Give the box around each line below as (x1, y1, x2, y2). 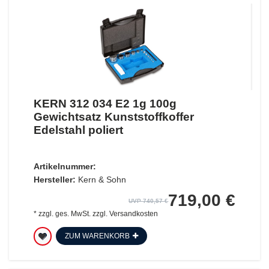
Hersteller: (33, 174, 76, 184)
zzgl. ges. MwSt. (38, 209, 91, 218)
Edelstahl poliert (33, 123, 123, 136)
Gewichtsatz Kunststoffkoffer (33, 110, 194, 123)
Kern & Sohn (77, 174, 126, 184)
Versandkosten (109, 209, 158, 218)
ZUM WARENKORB (64, 231, 130, 240)
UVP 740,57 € (128, 197, 169, 204)
